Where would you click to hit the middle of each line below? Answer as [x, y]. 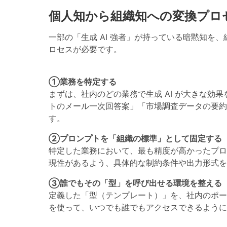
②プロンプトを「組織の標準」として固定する [135, 138]
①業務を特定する [83, 81]
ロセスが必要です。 [85, 49]
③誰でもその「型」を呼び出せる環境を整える [135, 183]
